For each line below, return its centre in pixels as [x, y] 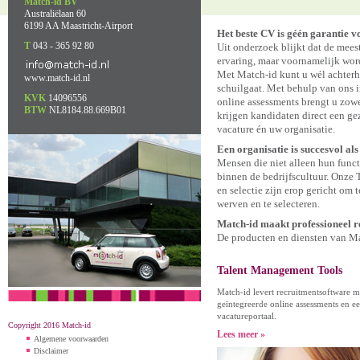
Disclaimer [51, 351]
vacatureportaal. [248, 316]
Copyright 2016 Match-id [49, 325]
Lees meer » [241, 334]
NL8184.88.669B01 [86, 110]
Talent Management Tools [280, 270]
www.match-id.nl [57, 78]
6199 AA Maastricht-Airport [78, 26]
